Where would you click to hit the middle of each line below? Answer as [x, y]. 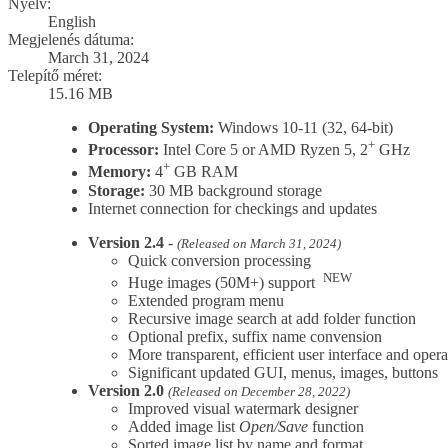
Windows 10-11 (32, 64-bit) [303, 127]
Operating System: [151, 127]
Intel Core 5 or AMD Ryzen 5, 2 [263, 150]
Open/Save [273, 426]
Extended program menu [206, 300]
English [72, 21]
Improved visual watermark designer [243, 408]
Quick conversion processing [219, 260]
